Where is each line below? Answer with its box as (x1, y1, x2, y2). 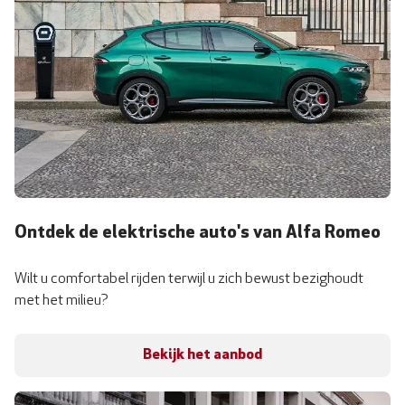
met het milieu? (14, 294, 111, 309)
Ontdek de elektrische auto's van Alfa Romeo (14, 224, 381, 243)
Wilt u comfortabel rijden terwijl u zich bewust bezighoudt (14, 272, 363, 287)
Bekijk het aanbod (143, 347, 262, 363)
